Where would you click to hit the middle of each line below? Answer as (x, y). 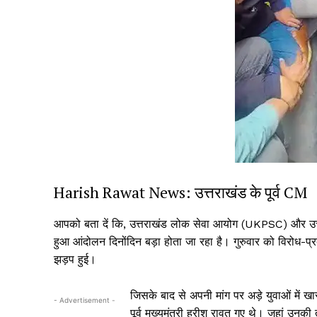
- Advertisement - (85, 300)
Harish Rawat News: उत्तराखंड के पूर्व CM (180, 192)
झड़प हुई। (75, 260)
